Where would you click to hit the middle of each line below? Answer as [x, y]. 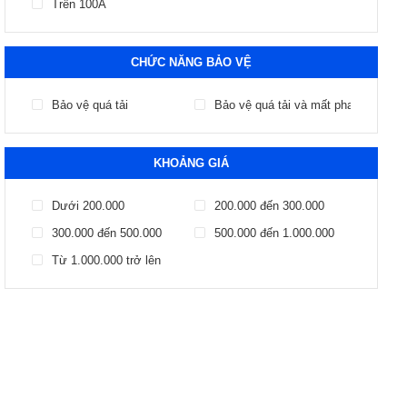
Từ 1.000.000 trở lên [106, 260]
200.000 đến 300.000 [270, 206]
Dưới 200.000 [88, 206]
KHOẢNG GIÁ [191, 163]
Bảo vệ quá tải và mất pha [284, 105]
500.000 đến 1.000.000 [275, 233]
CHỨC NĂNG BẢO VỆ [191, 62]
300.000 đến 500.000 [107, 233]
